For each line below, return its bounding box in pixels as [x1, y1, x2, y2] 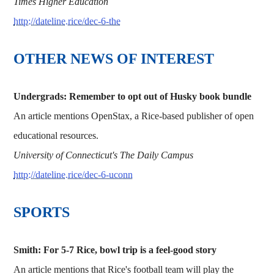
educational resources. [13, 130, 99, 141]
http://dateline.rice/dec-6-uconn [13, 169, 133, 180]
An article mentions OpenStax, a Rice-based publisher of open [13, 110, 254, 121]
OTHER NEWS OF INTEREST [13, 50, 215, 67]
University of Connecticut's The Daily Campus [13, 149, 194, 160]
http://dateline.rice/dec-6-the [13, 15, 121, 26]
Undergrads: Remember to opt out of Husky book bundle [13, 91, 252, 102]
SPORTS [13, 204, 70, 220]
